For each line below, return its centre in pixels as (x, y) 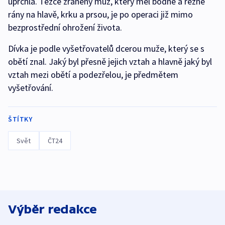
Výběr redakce (52, 209)
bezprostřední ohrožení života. (65, 27)
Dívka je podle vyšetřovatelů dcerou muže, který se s (106, 48)
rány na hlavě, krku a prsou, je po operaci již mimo (100, 14)
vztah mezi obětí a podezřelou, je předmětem (93, 74)
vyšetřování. (31, 87)
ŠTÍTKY (20, 119)
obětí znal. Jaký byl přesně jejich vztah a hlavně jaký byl (110, 61)
